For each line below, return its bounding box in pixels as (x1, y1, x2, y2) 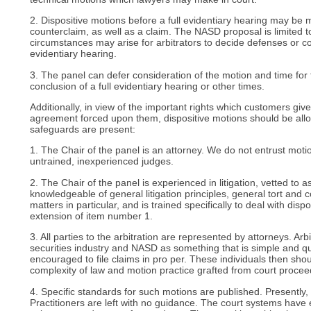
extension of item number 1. (30, 210, 153, 221)
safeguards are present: (30, 124, 136, 135)
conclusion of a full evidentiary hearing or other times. (30, 80, 265, 92)
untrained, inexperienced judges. (30, 155, 174, 167)
